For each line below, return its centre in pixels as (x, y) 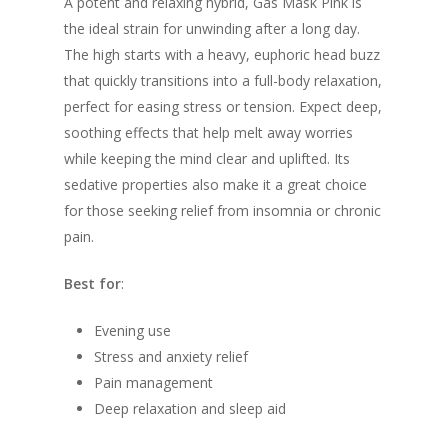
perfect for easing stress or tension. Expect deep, (223, 106)
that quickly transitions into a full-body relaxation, (223, 80)
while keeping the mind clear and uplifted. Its (207, 158)
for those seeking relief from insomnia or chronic (222, 210)
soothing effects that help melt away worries (208, 132)
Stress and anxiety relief (171, 356)
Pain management (153, 382)
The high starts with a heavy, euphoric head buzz (222, 54)
